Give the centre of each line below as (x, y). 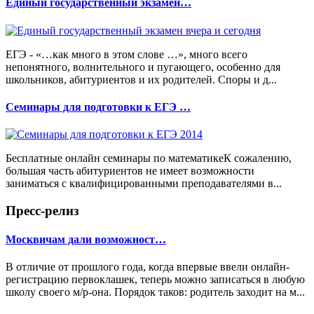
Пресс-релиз (42, 210)
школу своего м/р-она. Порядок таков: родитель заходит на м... (155, 292)
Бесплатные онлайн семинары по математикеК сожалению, (149, 158)
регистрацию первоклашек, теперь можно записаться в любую (155, 280)
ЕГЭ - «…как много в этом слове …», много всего (127, 54)
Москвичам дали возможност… (86, 240)
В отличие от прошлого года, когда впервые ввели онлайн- (148, 267)
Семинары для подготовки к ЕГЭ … (98, 107)
